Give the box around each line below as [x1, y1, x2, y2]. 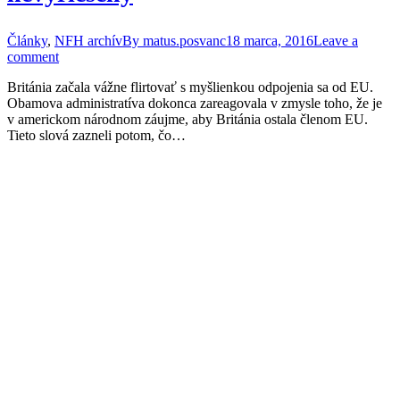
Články [7, 33, 47, 48]
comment [7, 49, 59, 64]
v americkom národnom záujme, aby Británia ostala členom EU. [7, 112, 368, 127]
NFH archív [54, 33, 122, 48]
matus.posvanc [143, 33, 226, 48]
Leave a [313, 33, 358, 48]
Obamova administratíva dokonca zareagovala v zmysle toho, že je [7, 96, 382, 111]
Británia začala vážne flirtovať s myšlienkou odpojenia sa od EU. [7, 79, 373, 95]
